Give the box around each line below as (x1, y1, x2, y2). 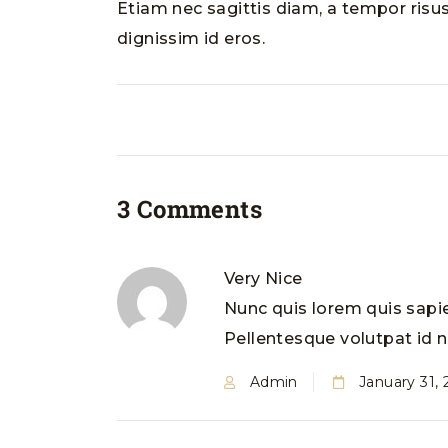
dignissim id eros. (117, 29, 266, 48)
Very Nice (224, 269, 303, 288)
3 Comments (117, 193, 262, 225)
